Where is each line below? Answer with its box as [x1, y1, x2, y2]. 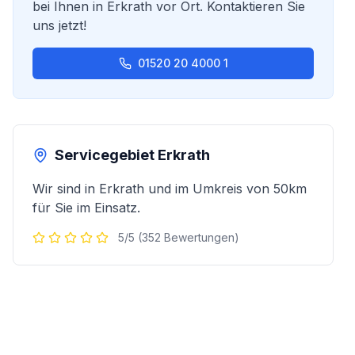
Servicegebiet [55, 147, 158, 163]
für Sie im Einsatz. [32, 200, 140, 216]
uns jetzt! [32, 17, 86, 33]
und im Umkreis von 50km [144, 181, 307, 197]
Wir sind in [32, 181, 99, 197]
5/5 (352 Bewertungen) [118, 231, 239, 244]
